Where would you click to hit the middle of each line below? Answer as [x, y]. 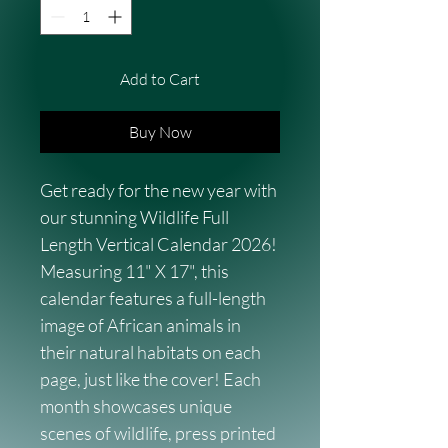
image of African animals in [142, 325]
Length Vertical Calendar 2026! [160, 244]
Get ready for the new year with [160, 190]
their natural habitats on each [152, 352]
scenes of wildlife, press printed [159, 433]
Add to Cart [160, 79]
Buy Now [160, 132]
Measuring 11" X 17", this [136, 271]
